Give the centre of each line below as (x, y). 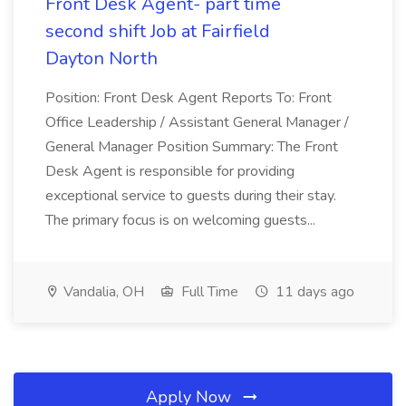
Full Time (208, 292)
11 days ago (313, 292)
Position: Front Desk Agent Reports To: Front (188, 98)
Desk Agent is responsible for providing (170, 171)
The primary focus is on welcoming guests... (180, 220)
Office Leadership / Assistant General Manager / (197, 122)
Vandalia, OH (102, 292)
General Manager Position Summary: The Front (192, 147)
